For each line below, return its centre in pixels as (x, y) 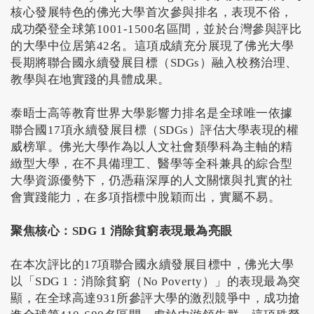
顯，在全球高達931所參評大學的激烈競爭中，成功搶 (156, 299)
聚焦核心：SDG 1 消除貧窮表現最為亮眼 (122, 231)
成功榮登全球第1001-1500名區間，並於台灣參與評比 (156, 29)
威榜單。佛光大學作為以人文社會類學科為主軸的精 (152, 147)
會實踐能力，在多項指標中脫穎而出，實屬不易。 (145, 198)
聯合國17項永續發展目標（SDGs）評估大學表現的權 (155, 130)
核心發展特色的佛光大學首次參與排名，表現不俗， (152, 13)
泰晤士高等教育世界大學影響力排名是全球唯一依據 (152, 114)
